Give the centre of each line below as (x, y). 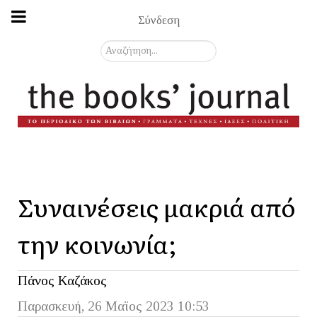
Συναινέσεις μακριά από (157, 206)
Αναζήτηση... (131, 48)
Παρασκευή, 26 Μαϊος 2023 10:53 (114, 306)
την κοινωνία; (102, 243)
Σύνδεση (158, 20)
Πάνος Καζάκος (62, 280)
